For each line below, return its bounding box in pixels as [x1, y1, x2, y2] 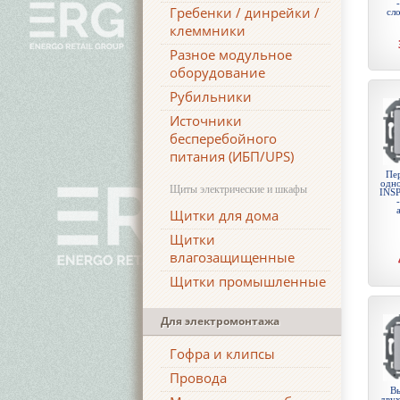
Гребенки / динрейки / [170, 4, 320, 21]
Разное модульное [170, 46, 292, 63]
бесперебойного [170, 129, 277, 147]
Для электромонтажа [161, 313, 279, 329]
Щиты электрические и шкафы [170, 183, 307, 196]
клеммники [170, 21, 246, 39]
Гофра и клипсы [170, 345, 275, 362]
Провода [170, 369, 227, 387]
